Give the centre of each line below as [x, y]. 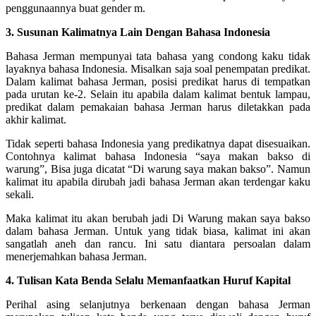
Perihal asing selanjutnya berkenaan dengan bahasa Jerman [158, 304]
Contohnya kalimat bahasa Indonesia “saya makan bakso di [158, 156]
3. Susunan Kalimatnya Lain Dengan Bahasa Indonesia [138, 32]
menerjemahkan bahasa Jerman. [76, 256]
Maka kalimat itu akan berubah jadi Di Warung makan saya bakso [158, 218]
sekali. [20, 194]
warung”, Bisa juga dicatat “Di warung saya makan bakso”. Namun [158, 169]
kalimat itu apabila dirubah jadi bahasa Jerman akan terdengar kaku [158, 181]
